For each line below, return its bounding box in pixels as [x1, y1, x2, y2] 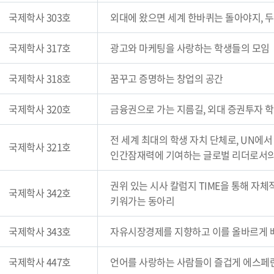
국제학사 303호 [9, 10, 71, 24]
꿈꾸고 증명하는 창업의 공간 [110, 71, 223, 86]
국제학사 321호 [9, 139, 71, 154]
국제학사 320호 [9, 102, 71, 116]
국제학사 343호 [9, 224, 71, 239]
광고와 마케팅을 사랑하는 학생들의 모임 [110, 40, 270, 55]
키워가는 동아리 [110, 193, 174, 208]
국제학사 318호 [9, 71, 71, 86]
